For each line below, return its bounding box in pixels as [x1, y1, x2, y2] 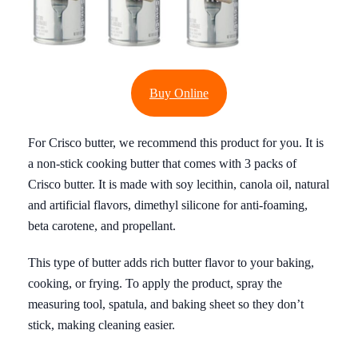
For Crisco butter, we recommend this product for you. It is [28, 135, 324, 149]
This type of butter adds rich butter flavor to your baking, [28, 255, 314, 269]
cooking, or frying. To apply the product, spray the [28, 276, 282, 290]
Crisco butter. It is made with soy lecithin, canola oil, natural [28, 177, 329, 191]
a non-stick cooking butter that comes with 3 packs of [28, 156, 296, 170]
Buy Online [149, 86, 209, 100]
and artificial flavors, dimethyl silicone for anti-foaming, [28, 197, 308, 212]
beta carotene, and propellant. [28, 218, 176, 233]
